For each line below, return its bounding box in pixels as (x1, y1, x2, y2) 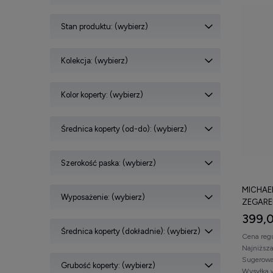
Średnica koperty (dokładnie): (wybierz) (61, 226, 200, 236)
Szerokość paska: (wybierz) (61, 158, 156, 168)
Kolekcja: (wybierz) (61, 55, 128, 65)
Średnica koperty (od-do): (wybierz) (61, 124, 187, 133)
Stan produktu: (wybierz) (61, 21, 148, 31)
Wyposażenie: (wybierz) (61, 192, 145, 202)
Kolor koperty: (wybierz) (61, 90, 143, 99)
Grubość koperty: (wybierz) (61, 260, 155, 270)
